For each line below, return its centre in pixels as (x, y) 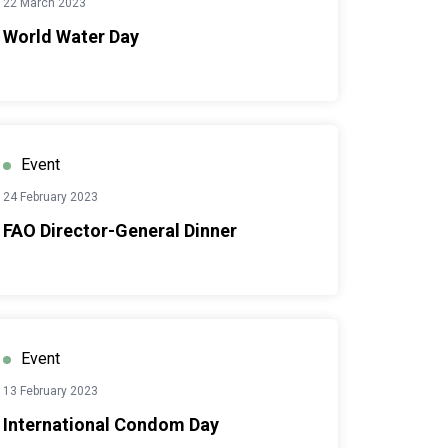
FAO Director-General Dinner (120, 230)
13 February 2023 (51, 391)
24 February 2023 (51, 197)
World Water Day (71, 36)
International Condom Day (111, 424)
